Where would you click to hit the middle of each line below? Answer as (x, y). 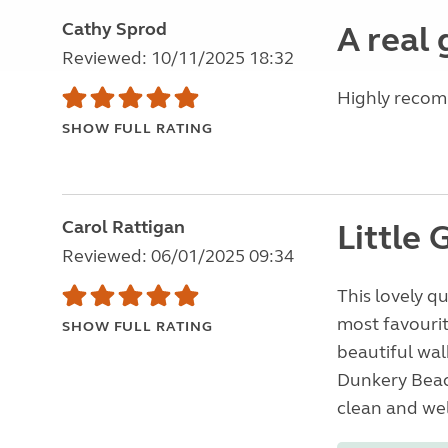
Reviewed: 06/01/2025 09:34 (178, 256)
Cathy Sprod (114, 29)
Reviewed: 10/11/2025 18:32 (178, 58)
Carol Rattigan (123, 227)
